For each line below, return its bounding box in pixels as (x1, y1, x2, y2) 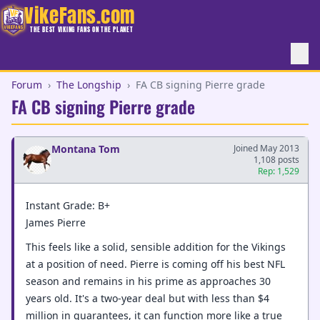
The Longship (56, 78, 121, 91)
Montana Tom (51, 142, 120, 156)
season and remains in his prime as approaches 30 (26, 274, 271, 288)
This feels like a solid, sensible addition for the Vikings (26, 240, 286, 254)
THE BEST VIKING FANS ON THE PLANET (30, 24, 134, 34)
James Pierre (26, 215, 86, 229)
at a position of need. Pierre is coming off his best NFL (26, 257, 285, 271)
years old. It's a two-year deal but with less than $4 (26, 291, 269, 305)
